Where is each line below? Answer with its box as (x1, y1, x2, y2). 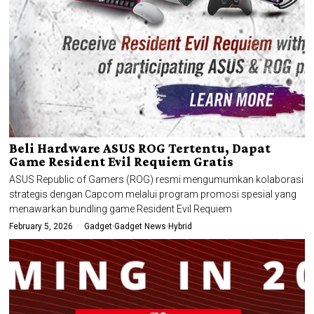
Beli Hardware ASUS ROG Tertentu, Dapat (9, 140, 271, 156)
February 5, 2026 (9, 221, 74, 231)
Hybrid (168, 221, 193, 231)
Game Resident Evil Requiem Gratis (9, 153, 234, 169)
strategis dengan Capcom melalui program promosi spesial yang (9, 188, 297, 200)
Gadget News (114, 221, 167, 231)
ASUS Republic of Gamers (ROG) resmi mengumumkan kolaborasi (9, 173, 304, 185)
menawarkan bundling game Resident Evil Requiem (9, 203, 233, 214)
